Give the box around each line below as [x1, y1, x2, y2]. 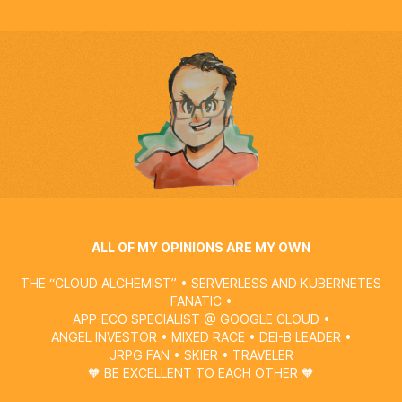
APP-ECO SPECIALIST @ [72, 310, 220, 327]
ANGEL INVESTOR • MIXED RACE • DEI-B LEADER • [50, 328, 352, 345]
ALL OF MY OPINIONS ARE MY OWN [92, 239, 310, 255]
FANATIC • [170, 293, 232, 309]
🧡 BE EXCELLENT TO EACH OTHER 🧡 [88, 364, 314, 380]
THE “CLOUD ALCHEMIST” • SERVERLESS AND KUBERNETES [21, 275, 381, 291]
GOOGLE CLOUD [219, 310, 319, 327]
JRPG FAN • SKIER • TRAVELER [109, 346, 293, 363]
